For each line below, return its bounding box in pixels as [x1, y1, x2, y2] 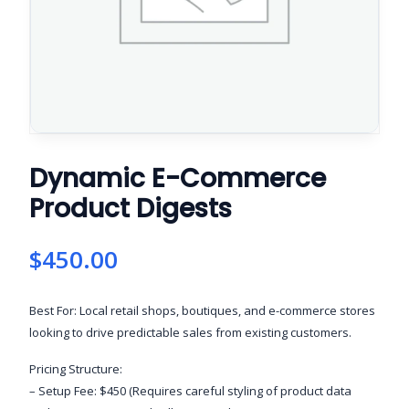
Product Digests [29, 191, 232, 227]
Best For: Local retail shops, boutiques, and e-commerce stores [29, 302, 375, 320]
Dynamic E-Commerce [29, 161, 326, 197]
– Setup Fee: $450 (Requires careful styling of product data [29, 383, 351, 400]
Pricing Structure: [29, 361, 122, 378]
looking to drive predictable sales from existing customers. [29, 324, 351, 341]
